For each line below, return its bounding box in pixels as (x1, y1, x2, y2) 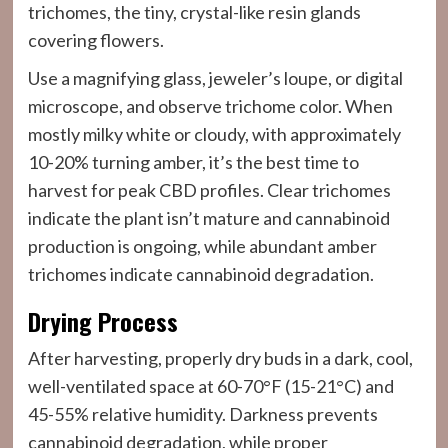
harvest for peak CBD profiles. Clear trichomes (27, 179, 391, 201)
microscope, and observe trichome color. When (27, 95, 393, 117)
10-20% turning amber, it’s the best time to (27, 151, 359, 173)
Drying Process (27, 303, 178, 339)
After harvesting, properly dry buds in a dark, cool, (27, 347, 413, 369)
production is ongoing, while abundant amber (27, 235, 377, 257)
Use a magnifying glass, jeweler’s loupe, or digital (27, 67, 403, 89)
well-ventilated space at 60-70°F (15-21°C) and (27, 375, 394, 397)
